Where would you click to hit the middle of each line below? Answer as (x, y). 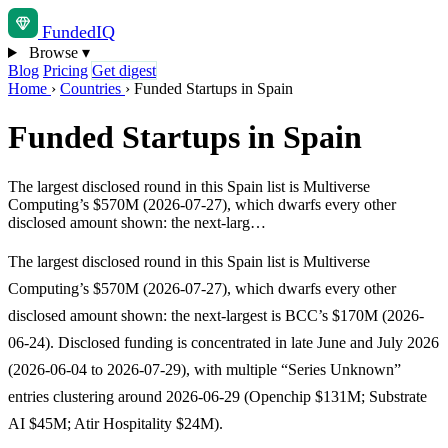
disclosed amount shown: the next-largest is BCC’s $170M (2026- (216, 315)
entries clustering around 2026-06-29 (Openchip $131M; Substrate (217, 396)
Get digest (124, 70)
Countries (92, 88)
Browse (53, 52)
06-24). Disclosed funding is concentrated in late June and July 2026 (223, 342)
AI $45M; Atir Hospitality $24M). (115, 423)
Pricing (65, 70)
